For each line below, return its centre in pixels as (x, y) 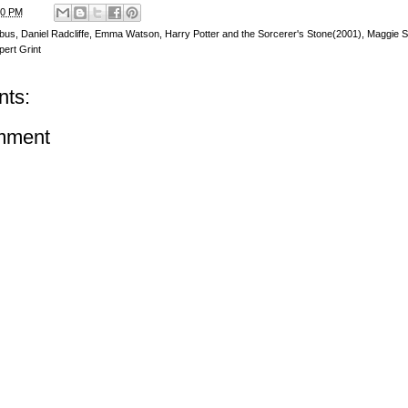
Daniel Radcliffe (55, 34)
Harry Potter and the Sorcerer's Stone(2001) (263, 34)
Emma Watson (127, 34)
